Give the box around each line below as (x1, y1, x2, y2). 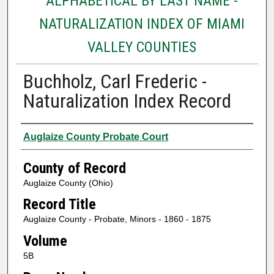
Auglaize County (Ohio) (23, 177, 113, 188)
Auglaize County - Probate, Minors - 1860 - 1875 (23, 214, 211, 224)
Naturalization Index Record (23, 89, 231, 113)
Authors (20, 126, 68, 144)
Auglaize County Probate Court (23, 131, 168, 142)
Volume (23, 232, 67, 250)
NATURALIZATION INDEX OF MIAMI (39, 15, 245, 32)
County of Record (23, 159, 126, 177)
